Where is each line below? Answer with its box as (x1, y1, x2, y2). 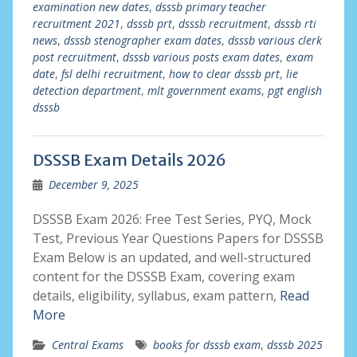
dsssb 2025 (266, 337, 323, 352)
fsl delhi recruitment (61, 66, 163, 81)
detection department (32, 83, 141, 98)
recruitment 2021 (32, 16, 120, 31)
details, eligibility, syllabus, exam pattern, (32, 287, 280, 304)
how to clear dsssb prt (168, 66, 280, 81)
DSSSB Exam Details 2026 (32, 150, 226, 170)
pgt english (267, 83, 322, 98)
